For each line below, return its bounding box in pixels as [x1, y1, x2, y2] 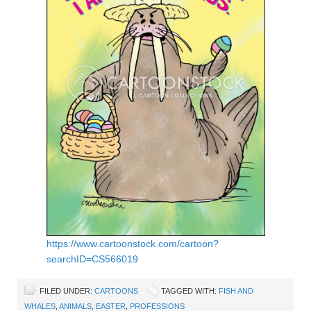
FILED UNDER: [40, 286, 94, 295]
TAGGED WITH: [161, 286, 219, 295]
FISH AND [219, 286, 253, 295]
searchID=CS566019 [46, 253, 138, 264]
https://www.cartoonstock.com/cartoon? [46, 238, 219, 249]
